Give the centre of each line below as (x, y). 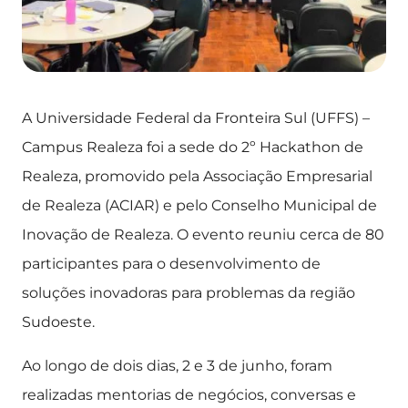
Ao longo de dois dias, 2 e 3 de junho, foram (177, 366)
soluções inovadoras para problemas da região (189, 293)
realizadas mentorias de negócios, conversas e (189, 395)
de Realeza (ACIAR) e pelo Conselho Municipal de (199, 205)
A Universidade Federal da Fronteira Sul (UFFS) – (196, 118)
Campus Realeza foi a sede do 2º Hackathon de (193, 147)
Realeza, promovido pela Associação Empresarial (197, 176)
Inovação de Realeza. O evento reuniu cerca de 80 (203, 235)
